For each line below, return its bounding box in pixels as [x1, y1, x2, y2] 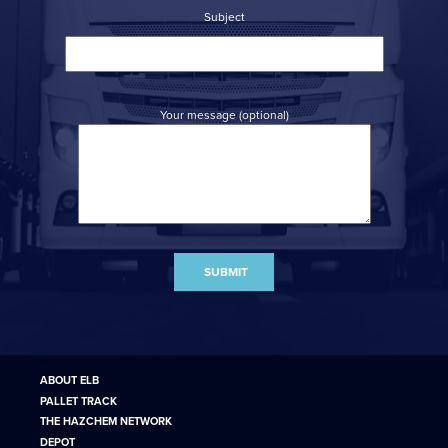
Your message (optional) [159, 108, 289, 122]
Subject [203, 10, 245, 24]
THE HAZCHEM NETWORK [39, 415, 172, 429]
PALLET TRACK [39, 394, 117, 408]
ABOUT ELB [39, 374, 99, 388]
